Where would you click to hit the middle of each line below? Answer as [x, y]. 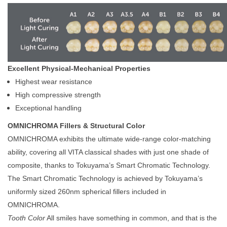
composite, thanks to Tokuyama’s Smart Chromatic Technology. [109, 165]
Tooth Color [26, 218]
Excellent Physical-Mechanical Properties [79, 68]
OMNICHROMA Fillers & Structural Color [76, 126]
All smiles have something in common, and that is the [131, 218]
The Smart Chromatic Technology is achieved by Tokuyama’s [105, 178]
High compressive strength [58, 95]
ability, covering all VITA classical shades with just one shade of [108, 152]
